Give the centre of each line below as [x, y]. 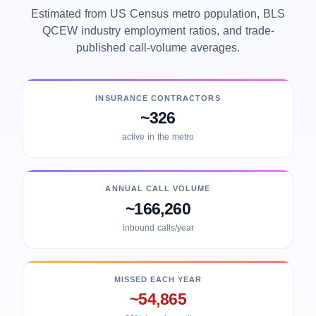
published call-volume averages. [158, 48]
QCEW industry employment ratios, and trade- [158, 31]
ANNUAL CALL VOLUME [158, 189]
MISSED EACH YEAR [158, 280]
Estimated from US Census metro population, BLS [158, 14]
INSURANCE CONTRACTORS [158, 98]
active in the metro [158, 137]
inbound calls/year [158, 227]
